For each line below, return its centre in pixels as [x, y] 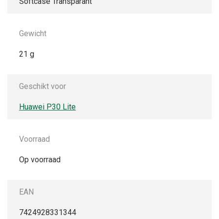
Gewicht [33, 34]
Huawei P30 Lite [47, 107]
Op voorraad [40, 160]
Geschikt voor [43, 87]
